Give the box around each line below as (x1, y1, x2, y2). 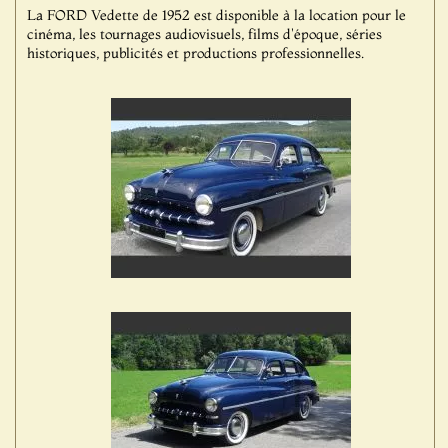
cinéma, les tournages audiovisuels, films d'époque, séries (26, 25, 382, 43)
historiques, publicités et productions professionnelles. (26, 44, 364, 62)
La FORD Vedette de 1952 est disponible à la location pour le (26, 6, 406, 24)
